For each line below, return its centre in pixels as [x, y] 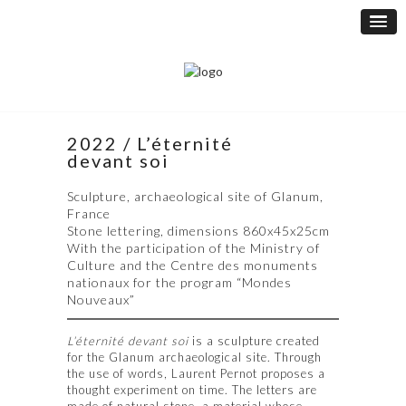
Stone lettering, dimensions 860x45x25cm [198, 230]
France [89, 213]
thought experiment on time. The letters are [192, 389]
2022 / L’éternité [150, 143]
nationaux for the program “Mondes [179, 282]
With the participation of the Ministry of [193, 247]
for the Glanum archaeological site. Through [194, 357]
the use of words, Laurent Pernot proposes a [196, 373]
